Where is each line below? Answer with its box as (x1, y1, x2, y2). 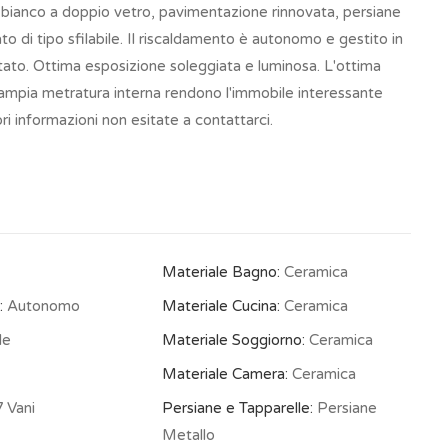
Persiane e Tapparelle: (161, 399, 313, 417)
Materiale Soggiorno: (161, 331, 305, 349)
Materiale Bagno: (161, 263, 280, 281)
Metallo (161, 426, 215, 444)
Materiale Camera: (161, 365, 288, 383)
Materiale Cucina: (161, 297, 280, 315)
